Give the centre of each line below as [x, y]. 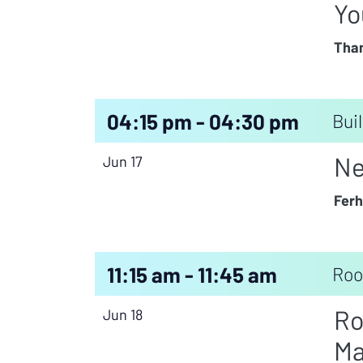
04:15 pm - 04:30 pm [203, 121]
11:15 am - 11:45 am [192, 274]
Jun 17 [123, 162]
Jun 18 [123, 315]
